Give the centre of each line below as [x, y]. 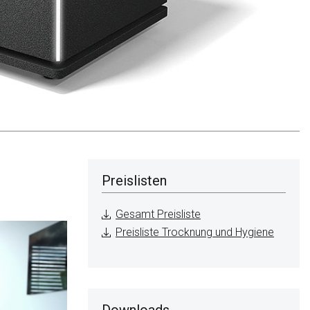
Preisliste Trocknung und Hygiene [195, 232]
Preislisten [134, 180]
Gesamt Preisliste [158, 214]
